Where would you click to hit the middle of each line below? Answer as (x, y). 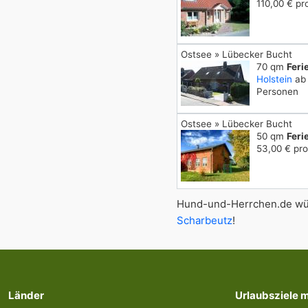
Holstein (274, 79)
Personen (277, 91)
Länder (26, 295)
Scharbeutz (205, 220)
